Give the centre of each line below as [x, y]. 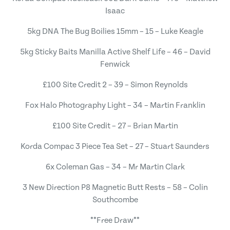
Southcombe [115, 200]
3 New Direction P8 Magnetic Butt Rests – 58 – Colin [115, 187]
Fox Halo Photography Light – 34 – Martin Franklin [115, 105]
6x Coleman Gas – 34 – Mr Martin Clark [115, 167]
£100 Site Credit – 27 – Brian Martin [115, 126]
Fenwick [115, 64]
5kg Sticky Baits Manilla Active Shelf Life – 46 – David [115, 52]
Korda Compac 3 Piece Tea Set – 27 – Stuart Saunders [115, 146]
